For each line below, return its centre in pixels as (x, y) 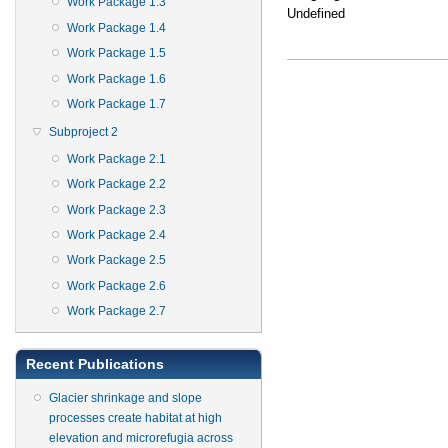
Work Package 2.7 (116, 311)
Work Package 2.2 (116, 184)
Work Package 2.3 (116, 209)
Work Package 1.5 (116, 53)
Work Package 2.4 (116, 235)
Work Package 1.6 (116, 78)
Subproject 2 (83, 132)
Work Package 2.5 (116, 260)
